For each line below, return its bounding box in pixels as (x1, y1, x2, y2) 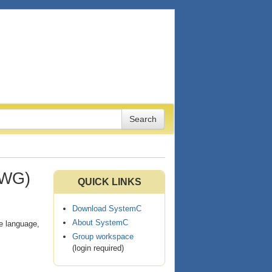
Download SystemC (72, 204, 141, 213)
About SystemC (72, 217, 128, 227)
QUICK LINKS (77, 177, 141, 187)
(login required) (72, 243, 124, 253)
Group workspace (72, 231, 134, 241)
